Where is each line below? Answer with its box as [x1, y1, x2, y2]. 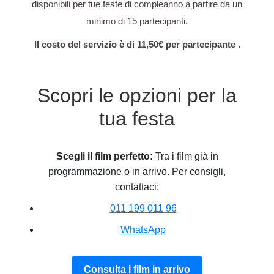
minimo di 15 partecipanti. [86, 15, 188, 26]
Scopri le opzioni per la [37, 84, 237, 106]
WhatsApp [120, 224, 166, 235]
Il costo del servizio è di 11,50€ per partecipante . [34, 39, 240, 50]
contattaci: [115, 181, 159, 192]
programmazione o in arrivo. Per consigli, [48, 166, 226, 177]
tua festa [99, 107, 175, 130]
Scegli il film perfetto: [56, 150, 153, 161]
